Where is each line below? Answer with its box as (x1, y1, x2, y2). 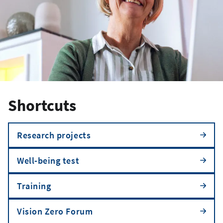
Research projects (17, 129, 91, 141)
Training (17, 180, 51, 192)
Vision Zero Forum (17, 205, 93, 217)
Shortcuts (8, 95, 76, 115)
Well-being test (17, 154, 80, 166)
